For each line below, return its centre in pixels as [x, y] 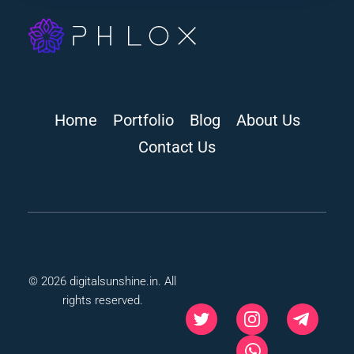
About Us [268, 120]
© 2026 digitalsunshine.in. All [102, 281]
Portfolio [143, 120]
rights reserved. [102, 300]
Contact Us [177, 147]
